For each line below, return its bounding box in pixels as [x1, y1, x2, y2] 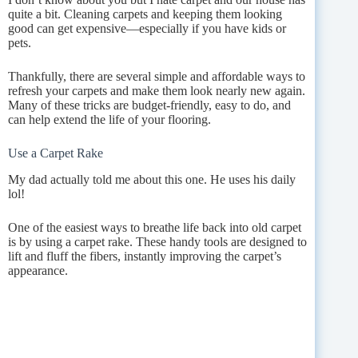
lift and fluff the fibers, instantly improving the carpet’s [8, 249, 281, 263]
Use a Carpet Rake [8, 146, 103, 161]
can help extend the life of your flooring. [8, 113, 211, 127]
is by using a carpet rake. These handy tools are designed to [8, 234, 307, 249]
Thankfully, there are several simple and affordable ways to [8, 70, 305, 84]
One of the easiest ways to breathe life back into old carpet [8, 220, 301, 234]
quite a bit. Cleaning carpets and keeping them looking [8, 7, 282, 22]
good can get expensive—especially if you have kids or [8, 22, 286, 36]
